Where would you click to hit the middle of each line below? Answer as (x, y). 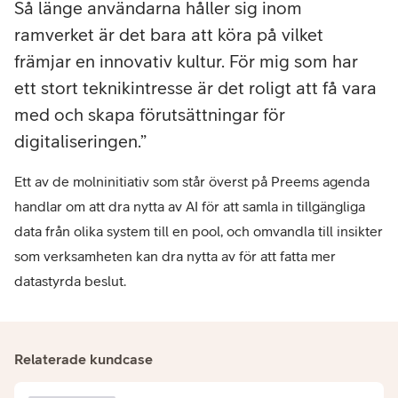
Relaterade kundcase (84, 359)
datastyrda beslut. (70, 281)
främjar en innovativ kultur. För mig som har (186, 61)
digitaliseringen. (77, 141)
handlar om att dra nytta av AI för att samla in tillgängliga (190, 207)
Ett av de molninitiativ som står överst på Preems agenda (192, 182)
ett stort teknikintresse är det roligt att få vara (195, 88)
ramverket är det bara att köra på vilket (169, 35)
